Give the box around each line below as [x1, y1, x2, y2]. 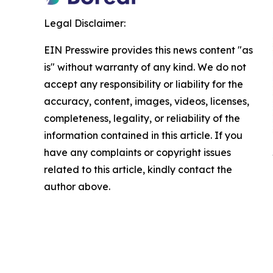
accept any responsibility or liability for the [44, 77, 243, 90]
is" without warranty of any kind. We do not [44, 60, 246, 73]
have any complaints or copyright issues [44, 146, 231, 158]
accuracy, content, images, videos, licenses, [44, 94, 249, 107]
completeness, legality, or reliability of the [44, 112, 240, 124]
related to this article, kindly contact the [44, 163, 232, 175]
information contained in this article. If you [44, 129, 243, 141]
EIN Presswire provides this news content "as [44, 43, 253, 56]
